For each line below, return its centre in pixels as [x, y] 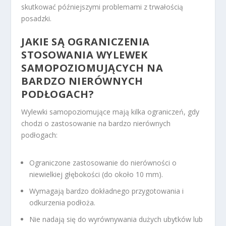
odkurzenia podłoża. [63, 202]
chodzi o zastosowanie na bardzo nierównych [96, 123]
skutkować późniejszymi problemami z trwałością [102, 7]
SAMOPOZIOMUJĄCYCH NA [92, 68]
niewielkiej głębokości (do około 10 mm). [96, 175]
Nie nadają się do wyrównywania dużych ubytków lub [116, 219]
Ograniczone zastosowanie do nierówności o [103, 163]
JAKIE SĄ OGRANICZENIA [86, 41]
